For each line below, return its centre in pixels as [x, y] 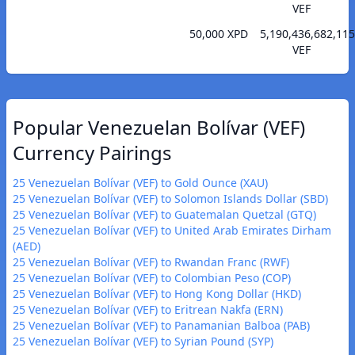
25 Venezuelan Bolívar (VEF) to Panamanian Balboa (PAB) [161, 326]
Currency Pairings [92, 153]
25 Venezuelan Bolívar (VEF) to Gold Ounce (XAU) [140, 183]
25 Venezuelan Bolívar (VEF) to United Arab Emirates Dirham [172, 231]
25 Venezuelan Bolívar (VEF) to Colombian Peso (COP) [152, 278]
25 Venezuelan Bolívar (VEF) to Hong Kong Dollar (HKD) [157, 294]
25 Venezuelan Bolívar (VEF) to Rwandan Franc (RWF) [151, 262]
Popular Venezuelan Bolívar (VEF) [159, 128]
